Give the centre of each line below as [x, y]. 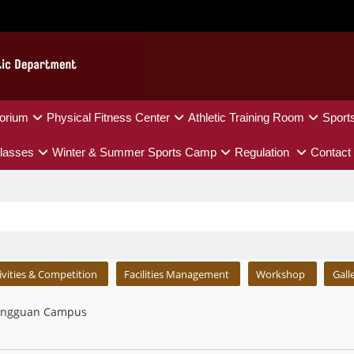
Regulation [264, 152]
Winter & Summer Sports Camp [134, 152]
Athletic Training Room [246, 117]
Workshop [281, 274]
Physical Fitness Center [108, 117]
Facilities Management [177, 274]
